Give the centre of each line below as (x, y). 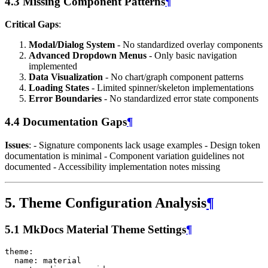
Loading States (59, 88)
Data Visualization (66, 77)
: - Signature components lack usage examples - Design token (144, 145)
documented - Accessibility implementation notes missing (112, 166)
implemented (53, 66)
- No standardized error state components (180, 99)
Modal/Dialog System (72, 45)
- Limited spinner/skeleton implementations (171, 88)
